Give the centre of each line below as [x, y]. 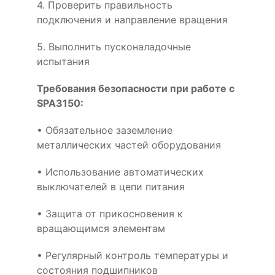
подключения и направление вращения [132, 19]
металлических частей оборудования [129, 145]
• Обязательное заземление [105, 130]
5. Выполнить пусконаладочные [114, 46]
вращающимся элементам [101, 228]
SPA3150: [60, 103]
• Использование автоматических [120, 172]
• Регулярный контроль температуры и [133, 255]
